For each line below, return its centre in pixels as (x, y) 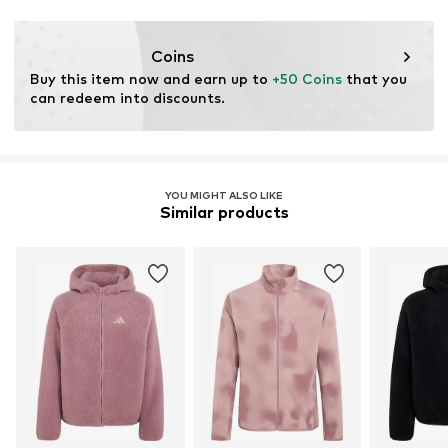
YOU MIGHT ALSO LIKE (224, 194)
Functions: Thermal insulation (122, 16)
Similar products (224, 212)
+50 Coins (307, 78)
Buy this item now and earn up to (151, 78)
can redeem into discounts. (127, 97)
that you (374, 78)
